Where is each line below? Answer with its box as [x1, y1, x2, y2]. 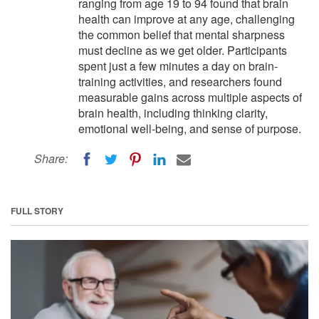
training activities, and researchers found [78, 73, 282, 90]
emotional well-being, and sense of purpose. [78, 120, 301, 137]
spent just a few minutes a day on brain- [78, 58, 278, 74]
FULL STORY [11, 204, 63, 217]
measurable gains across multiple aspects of [78, 89, 302, 105]
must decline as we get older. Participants [78, 42, 287, 58]
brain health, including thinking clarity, [78, 105, 268, 121]
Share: [34, 150, 68, 167]
